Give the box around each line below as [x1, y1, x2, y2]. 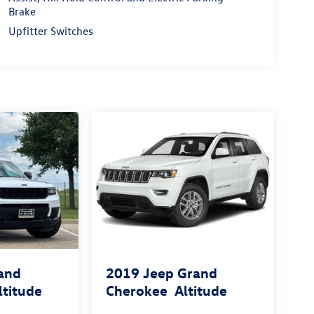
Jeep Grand [142, 264, 217, 282]
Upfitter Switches [8, 24, 93, 39]
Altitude [174, 281, 227, 299]
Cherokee [105, 281, 168, 299]
